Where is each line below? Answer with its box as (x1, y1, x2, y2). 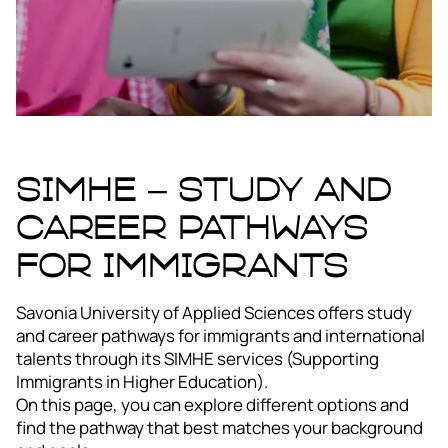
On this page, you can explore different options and (16, 393, 409, 416)
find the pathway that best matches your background (16, 416, 423, 439)
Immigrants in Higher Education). (16, 370, 268, 393)
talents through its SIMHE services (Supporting (16, 347, 379, 370)
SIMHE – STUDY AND (16, 171, 392, 207)
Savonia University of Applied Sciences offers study (16, 301, 412, 324)
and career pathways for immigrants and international (16, 324, 425, 347)
